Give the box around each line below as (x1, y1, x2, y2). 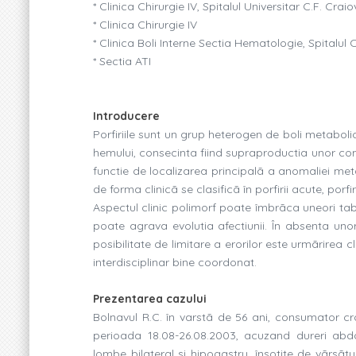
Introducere (93, 108, 160, 123)
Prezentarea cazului (93, 291, 207, 306)
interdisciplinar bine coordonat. (93, 254, 257, 269)
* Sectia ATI (93, 53, 151, 68)
